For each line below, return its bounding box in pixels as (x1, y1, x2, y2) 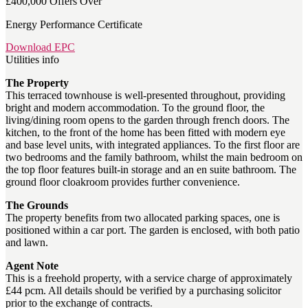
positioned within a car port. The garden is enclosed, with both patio (5, 224, 300, 236)
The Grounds (5, 199, 68, 212)
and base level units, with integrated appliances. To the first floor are (5, 139, 300, 151)
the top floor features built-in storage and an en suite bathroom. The (5, 164, 296, 176)
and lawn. (5, 236, 48, 249)
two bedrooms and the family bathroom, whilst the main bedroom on (5, 151, 302, 164)
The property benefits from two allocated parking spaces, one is (5, 212, 280, 224)
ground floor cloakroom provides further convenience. (5, 176, 240, 188)
